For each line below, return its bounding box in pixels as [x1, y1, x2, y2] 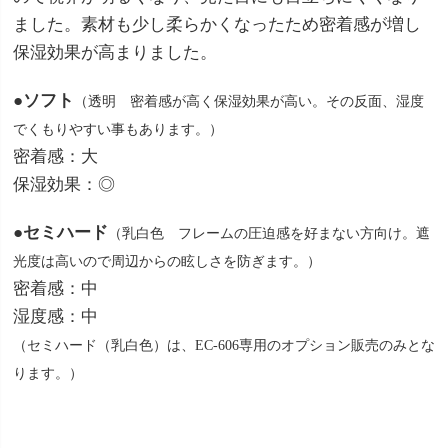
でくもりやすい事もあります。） [13, 121, 223, 137]
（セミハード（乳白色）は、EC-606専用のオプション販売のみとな [13, 337, 435, 353]
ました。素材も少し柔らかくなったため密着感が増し [13, 14, 421, 34]
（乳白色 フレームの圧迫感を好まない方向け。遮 [108, 225, 430, 241]
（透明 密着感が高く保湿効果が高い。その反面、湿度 [74, 93, 424, 109]
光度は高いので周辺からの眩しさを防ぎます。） [13, 253, 321, 269]
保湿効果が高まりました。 [13, 42, 217, 62]
